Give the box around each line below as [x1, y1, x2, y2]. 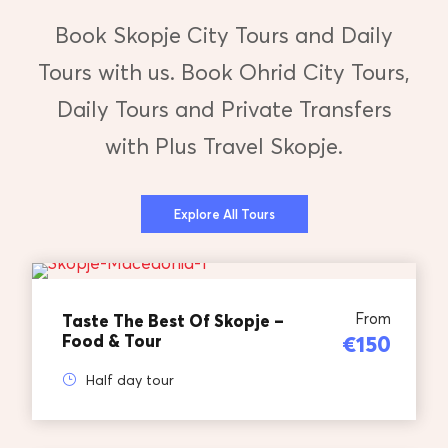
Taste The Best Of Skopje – [62, 310, 284, 332]
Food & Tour [62, 330, 162, 352]
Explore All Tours [173, 206, 275, 223]
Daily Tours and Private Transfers [56, 96, 392, 123]
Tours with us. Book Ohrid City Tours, [38, 59, 410, 86]
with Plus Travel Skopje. [105, 133, 343, 160]
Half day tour [86, 371, 174, 389]
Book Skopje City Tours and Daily [55, 22, 393, 49]
